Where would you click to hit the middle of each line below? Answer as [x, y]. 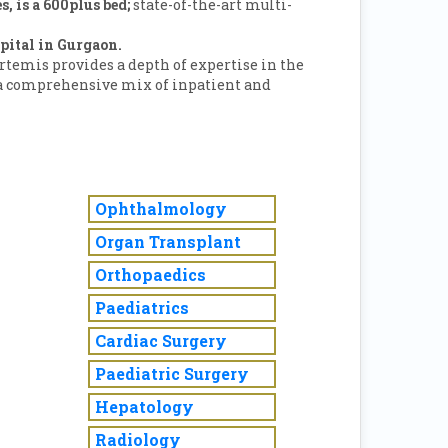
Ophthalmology [161, 208]
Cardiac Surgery [161, 340]
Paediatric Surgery [172, 373]
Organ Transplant [168, 241]
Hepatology [144, 406]
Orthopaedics [150, 274]
